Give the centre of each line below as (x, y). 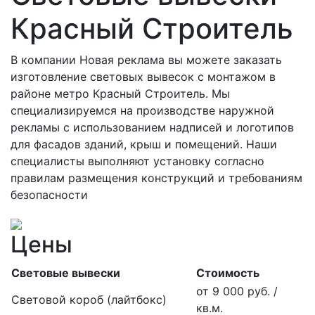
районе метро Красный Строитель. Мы (120, 93)
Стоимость (228, 272)
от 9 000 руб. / (237, 291)
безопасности (49, 194)
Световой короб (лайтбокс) (89, 299)
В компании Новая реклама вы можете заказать (146, 59)
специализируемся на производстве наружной (142, 110)
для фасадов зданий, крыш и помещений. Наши (144, 144)
